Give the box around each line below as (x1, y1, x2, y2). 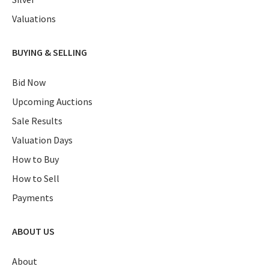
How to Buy (12, 153, 59, 165)
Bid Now (12, 76, 46, 88)
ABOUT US (12, 225, 55, 237)
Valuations (12, 12, 56, 25)
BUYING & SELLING (12, 46, 87, 58)
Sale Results (12, 114, 62, 127)
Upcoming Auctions (12, 95, 92, 107)
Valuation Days (12, 133, 73, 146)
